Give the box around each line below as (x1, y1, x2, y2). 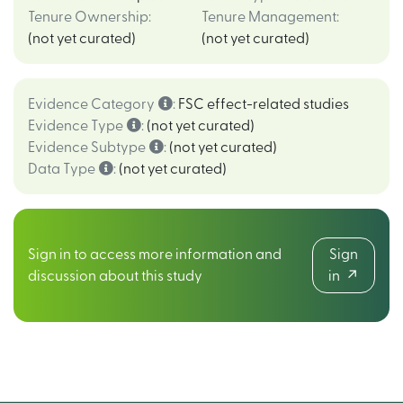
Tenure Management (201, 10, 336, 24)
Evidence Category (28, 97, 155, 112)
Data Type (28, 162, 95, 176)
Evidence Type (28, 119, 123, 133)
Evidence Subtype (28, 140, 146, 155)
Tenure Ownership (28, 10, 148, 24)
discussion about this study (28, 269, 202, 283)
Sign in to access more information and (28, 247, 282, 262)
